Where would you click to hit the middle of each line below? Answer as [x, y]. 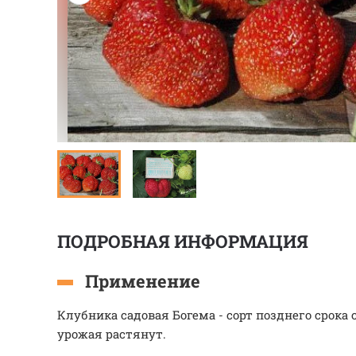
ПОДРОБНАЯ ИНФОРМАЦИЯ [183, 241]
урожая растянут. [112, 334]
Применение [143, 281]
